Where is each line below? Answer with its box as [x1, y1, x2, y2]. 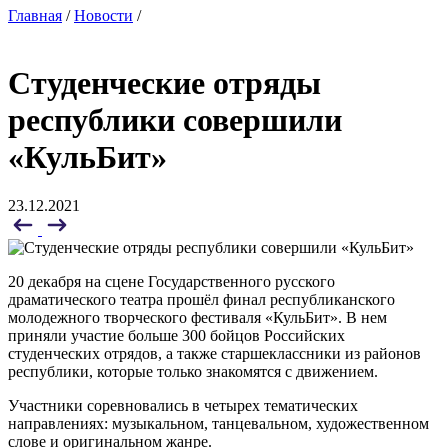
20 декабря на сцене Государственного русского [8, 273, 335, 290]
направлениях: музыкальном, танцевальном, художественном [8, 415, 429, 432]
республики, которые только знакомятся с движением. [8, 363, 378, 380]
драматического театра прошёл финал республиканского [8, 291, 395, 308]
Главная [8, 7, 62, 25]
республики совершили [8, 101, 342, 138]
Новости [74, 7, 133, 25]
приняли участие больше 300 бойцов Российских [8, 327, 345, 344]
